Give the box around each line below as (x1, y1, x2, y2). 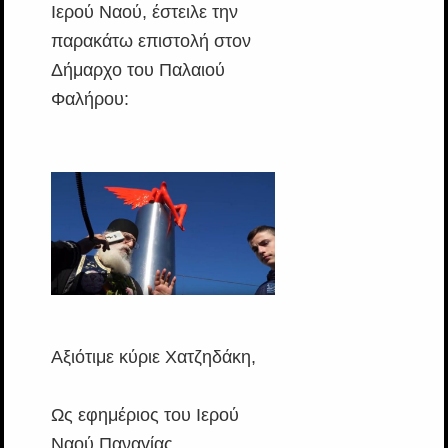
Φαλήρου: (50, 89, 129, 110)
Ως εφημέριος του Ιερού (50, 404, 239, 425)
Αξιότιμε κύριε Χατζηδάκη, (50, 346, 256, 367)
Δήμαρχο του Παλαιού (50, 60, 225, 81)
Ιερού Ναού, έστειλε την (50, 2, 238, 23)
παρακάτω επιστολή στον (50, 31, 251, 52)
